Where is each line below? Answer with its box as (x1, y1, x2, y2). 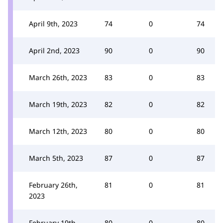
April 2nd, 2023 (29, 45, 80, 55)
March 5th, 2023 (29, 153, 83, 163)
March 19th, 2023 (29, 99, 87, 109)
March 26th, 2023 (29, 72, 87, 82)
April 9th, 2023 (29, 18, 78, 28)
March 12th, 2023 (29, 126, 87, 136)
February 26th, (29, 180, 78, 190)
